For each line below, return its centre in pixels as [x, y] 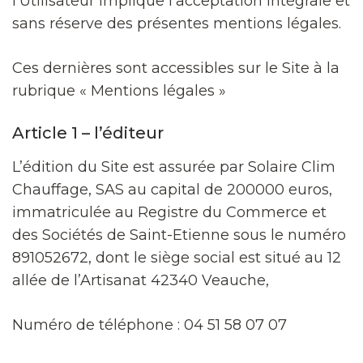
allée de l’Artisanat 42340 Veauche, [141, 280]
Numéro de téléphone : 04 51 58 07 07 [149, 325]
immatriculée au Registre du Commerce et [169, 212]
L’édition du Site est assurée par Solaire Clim [174, 167]
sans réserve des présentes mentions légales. [177, 23]
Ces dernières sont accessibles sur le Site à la [176, 68]
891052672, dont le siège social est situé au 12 [177, 257]
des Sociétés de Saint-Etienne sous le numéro [179, 235]
